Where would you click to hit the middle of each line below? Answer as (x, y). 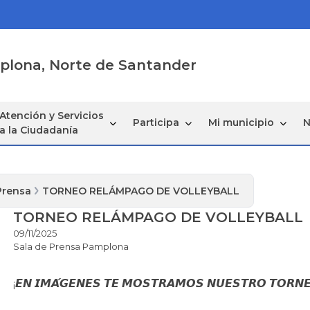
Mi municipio (241, 123)
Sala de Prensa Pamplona (71, 246)
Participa (156, 123)
